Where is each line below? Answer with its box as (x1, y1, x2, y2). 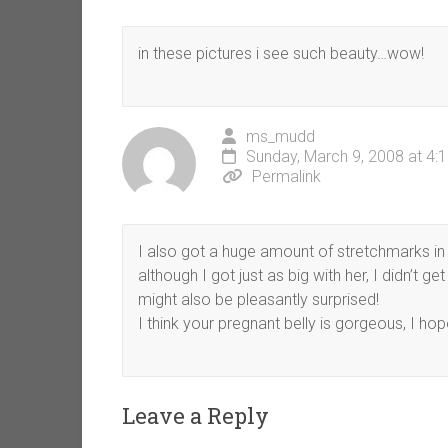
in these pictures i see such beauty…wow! (138, 44, 424, 64)
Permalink (252, 167, 321, 187)
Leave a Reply (122, 401, 269, 431)
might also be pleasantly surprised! (138, 290, 379, 310)
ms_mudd (246, 127, 315, 147)
